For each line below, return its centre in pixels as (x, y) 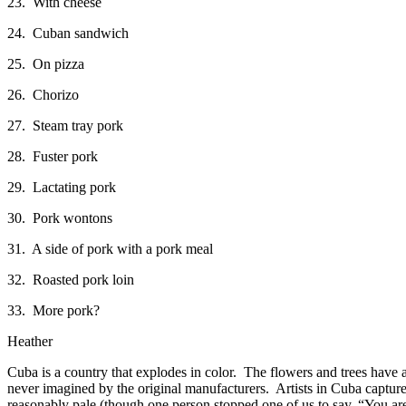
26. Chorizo (43, 94)
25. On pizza (46, 63)
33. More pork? (53, 310)
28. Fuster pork (53, 156)
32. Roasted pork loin (71, 279)
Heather (30, 341)
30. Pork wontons (60, 217)
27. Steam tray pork (65, 125)
